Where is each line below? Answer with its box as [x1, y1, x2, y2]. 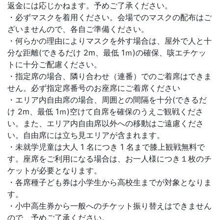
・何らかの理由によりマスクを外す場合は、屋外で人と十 [7, 36, 212, 46]
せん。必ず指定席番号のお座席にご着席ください [7, 83, 180, 93]
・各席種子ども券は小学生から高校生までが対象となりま [7, 177, 212, 188]
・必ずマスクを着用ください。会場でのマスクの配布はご [7, 12, 212, 23]
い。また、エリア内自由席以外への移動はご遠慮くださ [7, 118, 204, 129]
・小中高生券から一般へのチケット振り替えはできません [7, 201, 212, 211]
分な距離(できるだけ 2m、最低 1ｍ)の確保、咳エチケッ [7, 48, 206, 58]
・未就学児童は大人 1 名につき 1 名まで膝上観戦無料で [7, 142, 205, 152]
